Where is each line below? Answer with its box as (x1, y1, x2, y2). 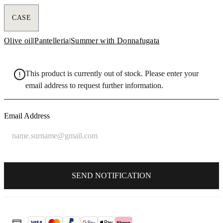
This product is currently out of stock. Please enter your (25, 69, 199, 78)
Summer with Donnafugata (71, 36, 160, 45)
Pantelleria (34, 36, 69, 45)
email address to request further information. (25, 81, 163, 90)
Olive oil (4, 36, 33, 45)
